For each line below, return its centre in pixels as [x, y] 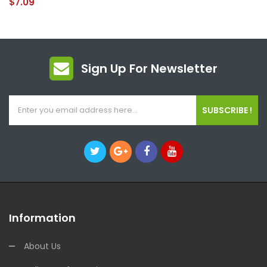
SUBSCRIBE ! [227, 110]
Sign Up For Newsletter [149, 68]
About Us [42, 246]
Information [42, 218]
